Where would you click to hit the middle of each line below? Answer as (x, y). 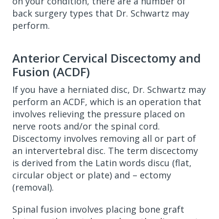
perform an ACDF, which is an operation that (107, 102)
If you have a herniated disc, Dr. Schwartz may (109, 89)
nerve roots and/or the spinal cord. (86, 126)
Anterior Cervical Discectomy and (107, 58)
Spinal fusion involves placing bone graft (98, 209)
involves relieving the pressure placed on (99, 114)
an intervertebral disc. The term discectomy (105, 151)
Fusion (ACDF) (51, 72)
